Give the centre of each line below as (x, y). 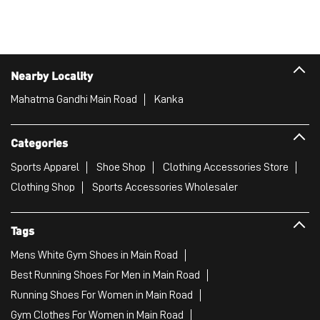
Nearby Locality (52, 75)
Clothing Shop (43, 187)
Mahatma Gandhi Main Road (74, 100)
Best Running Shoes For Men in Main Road (105, 275)
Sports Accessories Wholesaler (165, 187)
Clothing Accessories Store (226, 167)
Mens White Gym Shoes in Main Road (94, 255)
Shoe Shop (121, 167)
